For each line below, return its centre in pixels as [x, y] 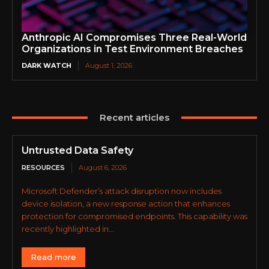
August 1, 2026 [109, 66]
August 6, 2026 [103, 168]
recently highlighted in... [68, 229]
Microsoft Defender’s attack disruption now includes [122, 191]
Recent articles [134, 118]
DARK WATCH [47, 66]
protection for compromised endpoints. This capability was [134, 216]
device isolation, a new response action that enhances [126, 204]
